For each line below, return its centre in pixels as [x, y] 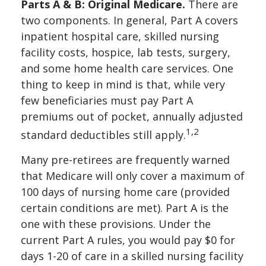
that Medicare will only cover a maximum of [133, 176]
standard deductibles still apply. [103, 135]
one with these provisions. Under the [116, 224]
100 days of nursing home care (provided [125, 192]
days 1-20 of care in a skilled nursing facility [132, 256]
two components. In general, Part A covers [129, 20]
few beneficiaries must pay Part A [107, 100]
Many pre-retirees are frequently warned [125, 160]
